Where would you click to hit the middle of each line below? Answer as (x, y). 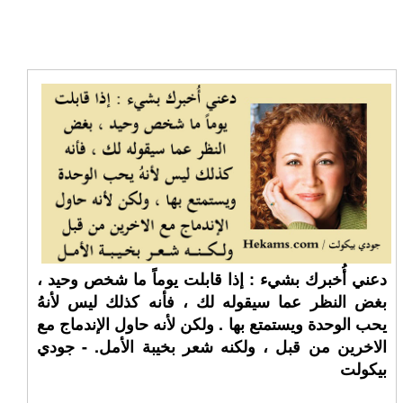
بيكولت (363, 369)
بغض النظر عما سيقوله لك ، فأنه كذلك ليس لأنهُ (212, 301)
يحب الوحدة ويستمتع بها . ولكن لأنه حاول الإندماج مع (212, 324)
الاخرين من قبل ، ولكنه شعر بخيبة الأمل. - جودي (212, 346)
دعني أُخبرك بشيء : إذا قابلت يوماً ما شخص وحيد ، (212, 279)
